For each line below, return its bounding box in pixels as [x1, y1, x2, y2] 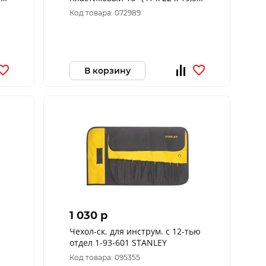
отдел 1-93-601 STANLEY [131, 237, 167, 248]
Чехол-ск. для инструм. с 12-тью [69, 226, 201, 237]
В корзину [84, 65, 131, 76]
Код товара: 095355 [69, 253, 140, 262]
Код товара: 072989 [69, 8, 141, 17]
